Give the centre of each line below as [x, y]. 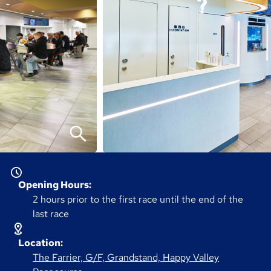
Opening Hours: [55, 185]
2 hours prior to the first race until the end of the [138, 200]
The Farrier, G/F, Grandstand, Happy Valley [126, 258]
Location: [41, 243]
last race [51, 214]
